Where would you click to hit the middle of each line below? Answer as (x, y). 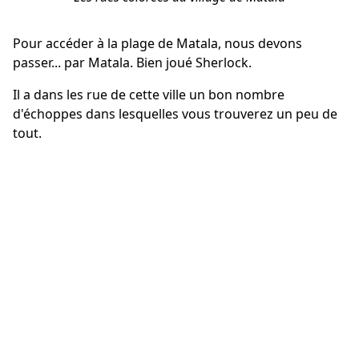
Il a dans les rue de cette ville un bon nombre (149, 94)
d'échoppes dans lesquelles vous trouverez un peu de (175, 113)
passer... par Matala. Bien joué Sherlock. (132, 62)
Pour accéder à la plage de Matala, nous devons (157, 43)
